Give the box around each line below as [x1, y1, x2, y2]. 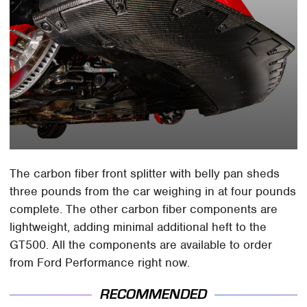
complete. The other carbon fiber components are [10, 201, 278, 217]
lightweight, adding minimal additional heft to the [10, 219, 267, 234]
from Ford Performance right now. [10, 254, 191, 270]
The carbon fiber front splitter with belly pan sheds [10, 165, 280, 181]
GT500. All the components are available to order [10, 236, 273, 252]
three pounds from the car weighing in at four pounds [10, 183, 297, 199]
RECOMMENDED [100, 286, 207, 303]
